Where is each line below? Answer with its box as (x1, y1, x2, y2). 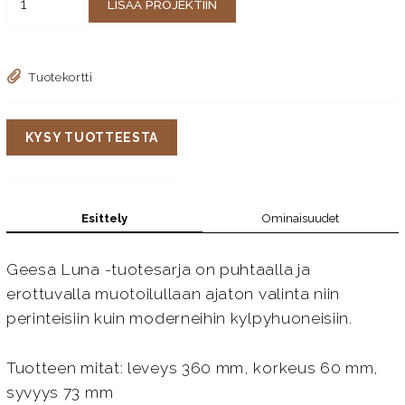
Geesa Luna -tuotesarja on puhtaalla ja (5, 260, 311, 279)
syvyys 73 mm (5, 383, 114, 402)
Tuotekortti (28, 69, 93, 84)
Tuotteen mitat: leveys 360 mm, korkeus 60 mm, (5, 359, 380, 378)
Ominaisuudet (262, 212, 340, 226)
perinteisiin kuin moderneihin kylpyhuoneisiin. (5, 309, 353, 328)
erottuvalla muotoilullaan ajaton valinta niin (5, 285, 341, 304)
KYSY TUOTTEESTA (24, 129, 159, 145)
